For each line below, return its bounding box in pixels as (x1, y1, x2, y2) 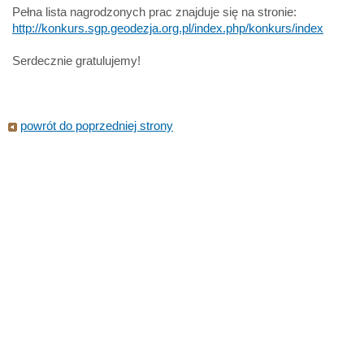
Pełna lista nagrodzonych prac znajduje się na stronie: (12, 5, 297, 19)
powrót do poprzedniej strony (20, 119, 173, 132)
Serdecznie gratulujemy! (12, 54, 141, 67)
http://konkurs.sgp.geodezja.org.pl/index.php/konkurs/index (12, 21, 323, 35)
